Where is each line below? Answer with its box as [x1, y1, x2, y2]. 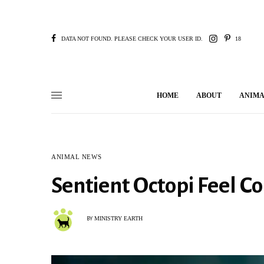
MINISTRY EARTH [94, 214, 143, 222]
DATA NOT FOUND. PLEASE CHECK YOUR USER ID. [61, 35, 203, 42]
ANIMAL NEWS [51, 153, 102, 160]
